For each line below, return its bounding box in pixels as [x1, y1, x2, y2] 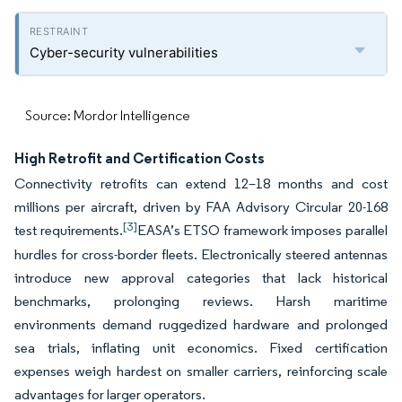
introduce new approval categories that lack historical [14, 269, 388, 286]
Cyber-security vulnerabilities [30, 44, 218, 61]
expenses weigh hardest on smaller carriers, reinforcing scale [14, 363, 388, 380]
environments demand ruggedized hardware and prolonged [14, 316, 388, 333]
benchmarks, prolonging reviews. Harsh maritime [14, 293, 388, 310]
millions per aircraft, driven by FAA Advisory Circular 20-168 [14, 198, 388, 215]
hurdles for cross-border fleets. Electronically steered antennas [14, 246, 388, 263]
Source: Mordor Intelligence [25, 107, 190, 124]
